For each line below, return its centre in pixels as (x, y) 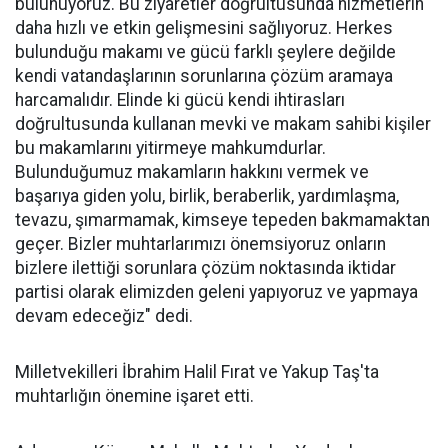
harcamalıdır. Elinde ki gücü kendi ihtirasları (180, 100)
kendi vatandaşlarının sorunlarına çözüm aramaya (204, 76)
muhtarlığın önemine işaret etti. (134, 396)
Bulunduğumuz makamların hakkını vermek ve (192, 172)
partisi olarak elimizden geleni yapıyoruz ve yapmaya (216, 292)
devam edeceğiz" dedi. (104, 316)
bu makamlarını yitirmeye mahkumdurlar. (170, 148)
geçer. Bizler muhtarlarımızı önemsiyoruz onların (200, 244)
